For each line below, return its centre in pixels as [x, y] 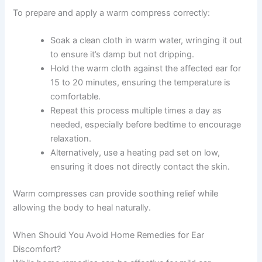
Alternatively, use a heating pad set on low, [135, 153]
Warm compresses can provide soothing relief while [116, 194]
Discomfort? [37, 249]
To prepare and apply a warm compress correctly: [112, 13]
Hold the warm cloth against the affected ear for [146, 69]
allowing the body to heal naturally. [82, 208]
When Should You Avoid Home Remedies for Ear [109, 235]
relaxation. [71, 139]
